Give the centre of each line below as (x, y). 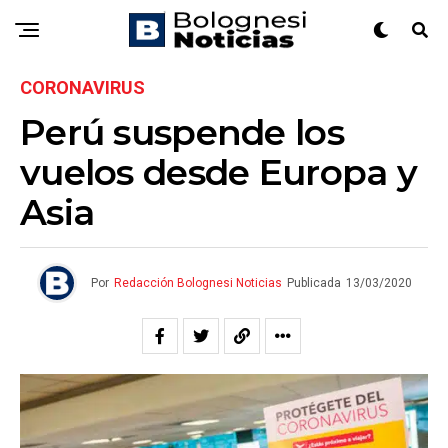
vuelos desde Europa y (218, 172)
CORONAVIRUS (82, 87)
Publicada (313, 283)
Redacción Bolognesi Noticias (197, 283)
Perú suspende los (182, 132)
